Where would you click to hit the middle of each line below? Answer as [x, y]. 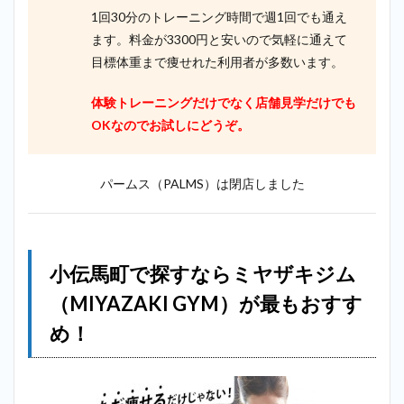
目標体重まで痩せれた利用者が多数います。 [217, 61]
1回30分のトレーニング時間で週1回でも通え [219, 16]
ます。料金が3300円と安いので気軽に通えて [219, 39]
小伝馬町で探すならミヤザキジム [203, 273]
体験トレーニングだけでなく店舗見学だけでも [224, 102]
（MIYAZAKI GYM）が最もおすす [206, 303]
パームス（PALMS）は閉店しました [202, 183]
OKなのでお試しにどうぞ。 [170, 124]
